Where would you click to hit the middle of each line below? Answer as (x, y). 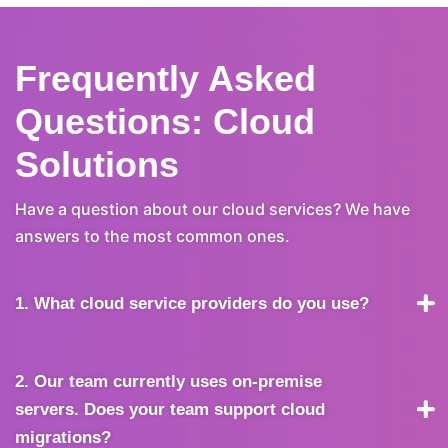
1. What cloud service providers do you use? (192, 303)
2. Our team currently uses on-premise (168, 381)
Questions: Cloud (165, 121)
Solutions (97, 164)
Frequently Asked (165, 78)
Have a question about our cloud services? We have (212, 208)
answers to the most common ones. (152, 235)
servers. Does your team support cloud (170, 409)
